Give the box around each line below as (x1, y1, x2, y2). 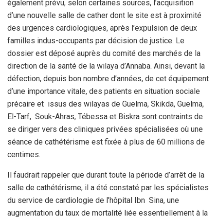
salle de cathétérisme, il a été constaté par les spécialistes (7, 182, 209, 192)
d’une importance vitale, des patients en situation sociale (7, 86, 200, 96)
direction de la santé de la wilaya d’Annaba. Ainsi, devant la (7, 61, 205, 71)
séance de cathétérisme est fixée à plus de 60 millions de (7, 137, 205, 146)
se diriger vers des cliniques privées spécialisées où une (7, 124, 203, 134)
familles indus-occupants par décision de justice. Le (7, 36, 184, 45)
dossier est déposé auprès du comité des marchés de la (7, 48, 200, 58)
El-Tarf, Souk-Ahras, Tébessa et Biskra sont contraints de (7, 111, 203, 121)
